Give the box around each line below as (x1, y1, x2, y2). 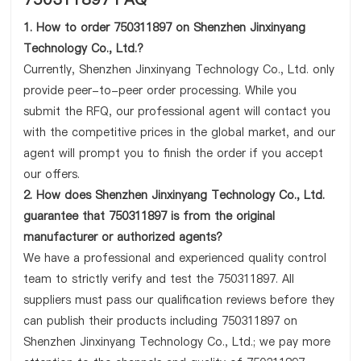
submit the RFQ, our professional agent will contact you (23, 103, 331, 119)
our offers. (23, 166, 81, 182)
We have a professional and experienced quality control (23, 250, 327, 266)
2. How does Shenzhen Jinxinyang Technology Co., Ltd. (23, 187, 326, 203)
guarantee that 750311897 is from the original (23, 208, 276, 224)
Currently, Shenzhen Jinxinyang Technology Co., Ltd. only (23, 61, 335, 77)
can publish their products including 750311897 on (23, 313, 298, 329)
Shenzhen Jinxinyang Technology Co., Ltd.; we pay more (23, 334, 331, 350)
